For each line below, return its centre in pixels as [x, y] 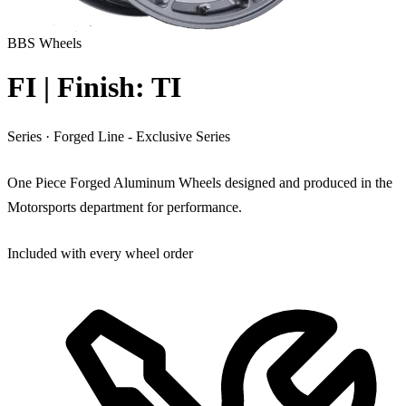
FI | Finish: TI [94, 87]
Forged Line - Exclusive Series [142, 136]
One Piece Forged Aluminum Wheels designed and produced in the [200, 182]
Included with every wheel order [100, 253]
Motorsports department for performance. [125, 207]
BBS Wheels [44, 43]
